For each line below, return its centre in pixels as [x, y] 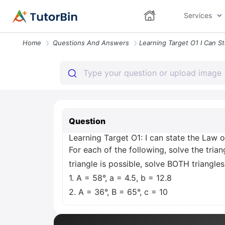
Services [198, 15]
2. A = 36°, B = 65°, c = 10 [118, 192]
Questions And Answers [91, 43]
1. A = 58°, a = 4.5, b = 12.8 [120, 178]
